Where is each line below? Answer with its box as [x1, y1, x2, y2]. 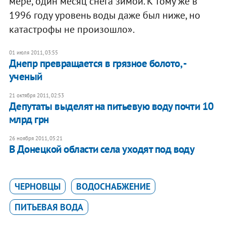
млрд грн [9, 112, 49, 126]
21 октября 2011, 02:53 [9, 91, 64, 99]
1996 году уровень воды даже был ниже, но [9, 8, 200, 22]
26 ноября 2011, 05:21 [9, 134, 63, 142]
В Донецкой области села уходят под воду [9, 142, 195, 156]
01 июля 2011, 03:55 [9, 48, 58, 56]
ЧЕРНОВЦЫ [14, 180, 61, 192]
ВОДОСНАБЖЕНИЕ [76, 180, 150, 192]
